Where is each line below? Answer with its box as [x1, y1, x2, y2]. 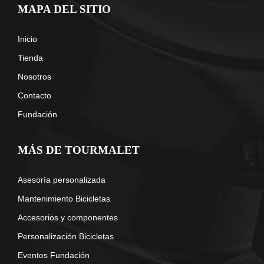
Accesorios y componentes [18, 213, 118, 223]
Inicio [18, 34, 37, 44]
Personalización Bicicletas [18, 232, 114, 242]
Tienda [18, 53, 43, 63]
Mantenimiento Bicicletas [18, 194, 110, 204]
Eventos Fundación [18, 250, 90, 260]
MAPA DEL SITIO [18, 3, 111, 16]
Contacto [18, 91, 51, 101]
